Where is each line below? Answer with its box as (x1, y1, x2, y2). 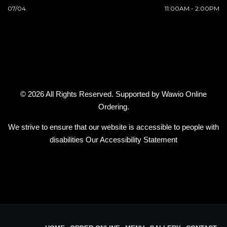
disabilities (50, 135, 86, 144)
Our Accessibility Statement (86, 135, 177, 144)
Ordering (98, 102, 127, 111)
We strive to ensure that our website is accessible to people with (8, 123, 219, 131)
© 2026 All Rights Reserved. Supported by (20, 90, 162, 98)
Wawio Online (162, 90, 207, 98)
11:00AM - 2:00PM (165, 5, 219, 12)
